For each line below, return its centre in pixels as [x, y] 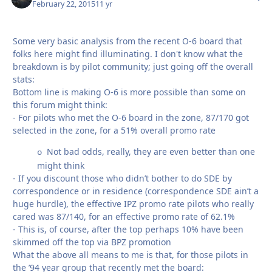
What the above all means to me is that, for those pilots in [131, 254]
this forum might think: [60, 104]
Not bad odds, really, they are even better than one [151, 151]
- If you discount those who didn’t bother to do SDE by [122, 178]
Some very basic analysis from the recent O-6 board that [127, 41]
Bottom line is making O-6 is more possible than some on [129, 92]
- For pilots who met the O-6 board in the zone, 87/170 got [131, 117]
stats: [24, 79]
